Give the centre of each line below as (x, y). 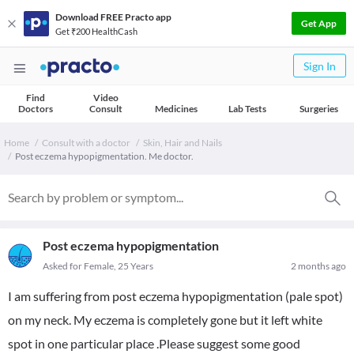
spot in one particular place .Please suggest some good (154, 343)
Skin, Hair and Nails (183, 143)
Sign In (320, 66)
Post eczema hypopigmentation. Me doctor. (104, 156)
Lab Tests (247, 109)
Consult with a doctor (86, 143)
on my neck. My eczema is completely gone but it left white (165, 320)
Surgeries (318, 109)
